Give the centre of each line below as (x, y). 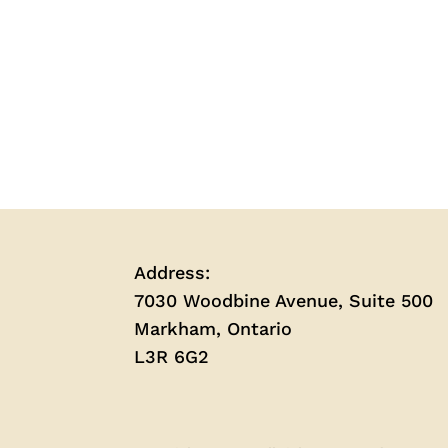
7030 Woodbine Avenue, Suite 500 (284, 300)
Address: (172, 272)
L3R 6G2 (172, 356)
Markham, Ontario (213, 328)
